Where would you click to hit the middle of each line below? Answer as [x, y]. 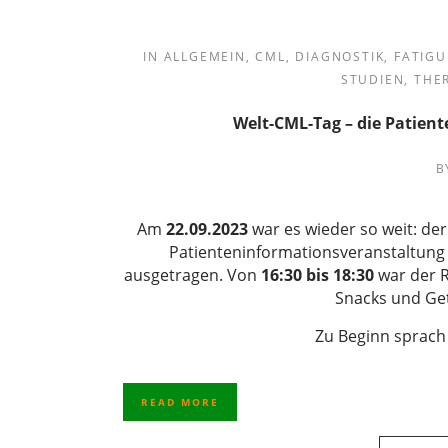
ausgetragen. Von [192, 275]
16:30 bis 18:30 [317, 275]
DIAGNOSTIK [340, 56]
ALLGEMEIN [204, 56]
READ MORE [180, 402]
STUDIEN [372, 79]
